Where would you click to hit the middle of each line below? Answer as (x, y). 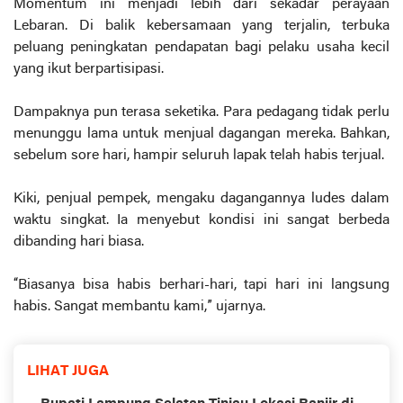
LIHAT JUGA (68, 372)
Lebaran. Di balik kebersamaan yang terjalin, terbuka (201, 27)
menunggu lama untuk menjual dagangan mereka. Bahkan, (201, 134)
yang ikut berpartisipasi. (89, 70)
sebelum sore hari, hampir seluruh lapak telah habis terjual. (199, 156)
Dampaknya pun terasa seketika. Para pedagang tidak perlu (201, 113)
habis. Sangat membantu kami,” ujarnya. (139, 307)
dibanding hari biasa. (79, 242)
